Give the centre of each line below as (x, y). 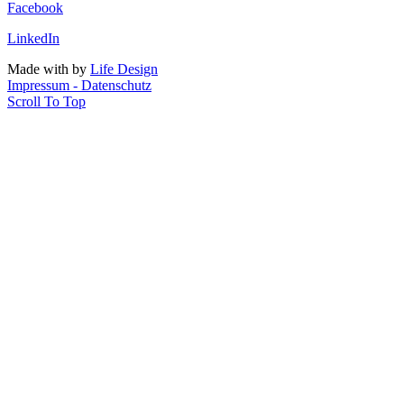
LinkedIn (33, 39)
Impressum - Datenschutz (79, 86)
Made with (40, 69)
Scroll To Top (46, 102)
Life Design (124, 69)
